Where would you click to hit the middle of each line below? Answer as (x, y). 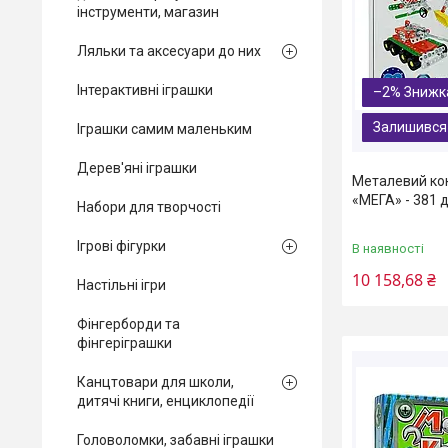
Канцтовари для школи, (155, 382)
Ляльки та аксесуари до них (169, 51)
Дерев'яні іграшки (137, 168)
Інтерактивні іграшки (145, 90)
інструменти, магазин (148, 12)
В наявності (388, 248)
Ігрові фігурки (121, 246)
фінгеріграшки (124, 343)
